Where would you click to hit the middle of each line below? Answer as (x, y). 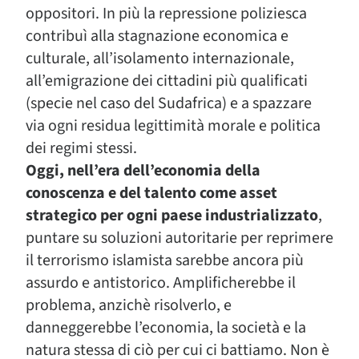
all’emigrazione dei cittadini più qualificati (167, 81)
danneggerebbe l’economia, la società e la (166, 328)
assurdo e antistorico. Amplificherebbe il (161, 283)
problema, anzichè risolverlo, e (129, 305)
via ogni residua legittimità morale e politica (173, 126)
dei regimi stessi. (81, 148)
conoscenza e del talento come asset (151, 193)
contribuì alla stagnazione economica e (157, 36)
